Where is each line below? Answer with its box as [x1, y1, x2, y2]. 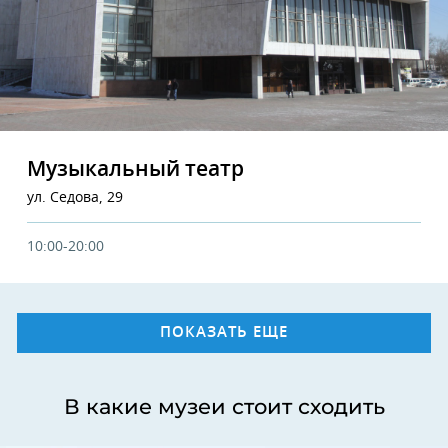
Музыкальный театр [27, 158, 244, 180]
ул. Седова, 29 [27, 190, 123, 205]
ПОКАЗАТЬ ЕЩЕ [160, 324, 288, 340]
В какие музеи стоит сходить [63, 393, 385, 419]
